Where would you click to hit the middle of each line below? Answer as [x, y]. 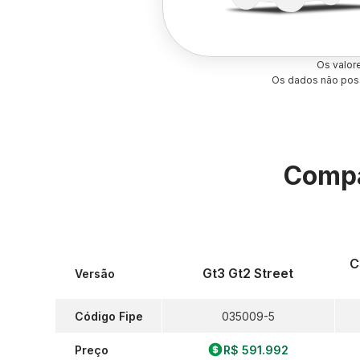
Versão [95, 273]
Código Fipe [109, 316]
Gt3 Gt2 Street [248, 273]
